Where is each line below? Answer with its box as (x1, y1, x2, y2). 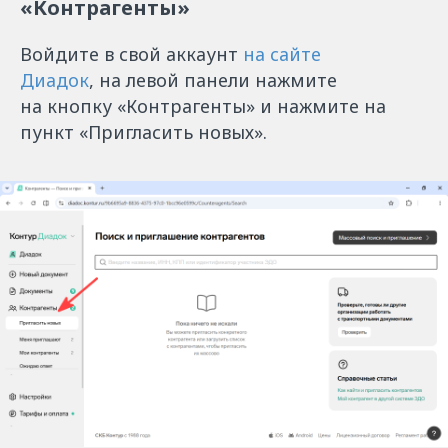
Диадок (20, 68, 89, 92)
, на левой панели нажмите (89, 68, 337, 92)
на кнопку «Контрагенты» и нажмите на (20, 94, 386, 118)
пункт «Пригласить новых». (20, 120, 267, 144)
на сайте (243, 42, 321, 66)
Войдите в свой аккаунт (20, 42, 243, 66)
